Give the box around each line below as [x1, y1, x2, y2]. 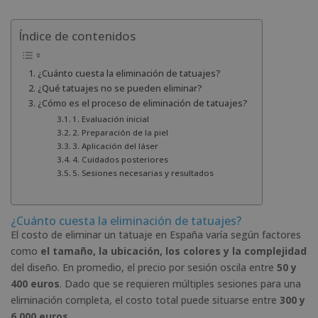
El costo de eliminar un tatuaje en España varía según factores [11, 227, 301, 241]
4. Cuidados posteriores [72, 154, 169, 165]
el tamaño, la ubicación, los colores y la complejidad [38, 243, 307, 258]
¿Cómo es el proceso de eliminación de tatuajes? [37, 97, 248, 110]
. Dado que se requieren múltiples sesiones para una [60, 276, 301, 290]
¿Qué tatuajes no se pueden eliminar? [37, 82, 202, 95]
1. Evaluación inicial [72, 114, 150, 125]
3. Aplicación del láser [72, 141, 159, 152]
